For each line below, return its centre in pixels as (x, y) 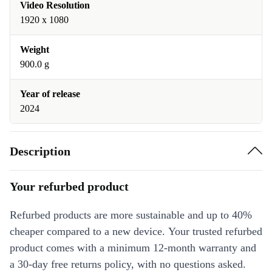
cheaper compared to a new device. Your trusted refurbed (136, 231)
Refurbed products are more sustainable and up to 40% (131, 215)
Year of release (50, 94)
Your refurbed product (69, 186)
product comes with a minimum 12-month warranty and (133, 248)
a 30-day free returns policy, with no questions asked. (128, 264)
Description (40, 151)
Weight (35, 49)
